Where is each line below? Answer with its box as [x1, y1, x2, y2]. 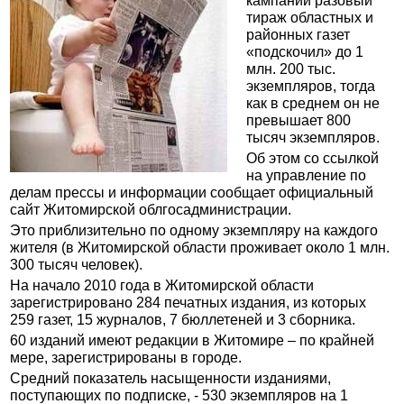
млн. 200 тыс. [246, 61, 336, 77]
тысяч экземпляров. [246, 130, 381, 145]
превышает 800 [246, 113, 352, 128]
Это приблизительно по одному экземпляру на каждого [10, 223, 379, 238]
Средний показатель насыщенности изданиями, [10, 371, 332, 386]
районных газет [246, 27, 351, 42]
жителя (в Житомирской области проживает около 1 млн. [10, 240, 390, 255]
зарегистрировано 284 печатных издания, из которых [10, 295, 367, 310]
